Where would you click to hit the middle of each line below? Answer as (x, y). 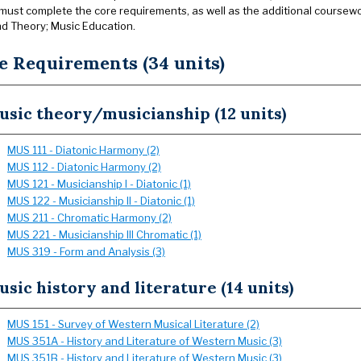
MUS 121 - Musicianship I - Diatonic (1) (99, 184)
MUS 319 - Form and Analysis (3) (86, 251)
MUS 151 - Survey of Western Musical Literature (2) (133, 324)
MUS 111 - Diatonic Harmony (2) (83, 150)
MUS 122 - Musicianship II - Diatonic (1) (101, 201)
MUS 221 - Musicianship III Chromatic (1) (104, 234)
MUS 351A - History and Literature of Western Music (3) (145, 341)
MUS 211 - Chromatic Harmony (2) (89, 218)
